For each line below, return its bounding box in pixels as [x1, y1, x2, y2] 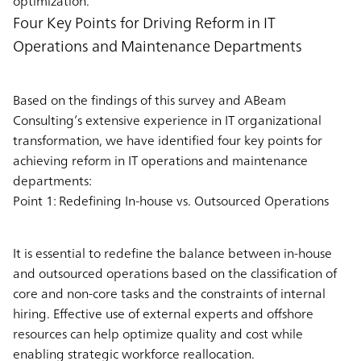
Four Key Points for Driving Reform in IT [13, 8, 276, 36]
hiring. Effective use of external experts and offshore [13, 301, 313, 325]
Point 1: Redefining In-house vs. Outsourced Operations [13, 189, 329, 212]
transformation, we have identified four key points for [13, 128, 322, 151]
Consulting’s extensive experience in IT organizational [13, 108, 322, 131]
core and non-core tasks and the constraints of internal [13, 281, 326, 305]
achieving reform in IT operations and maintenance [13, 148, 308, 172]
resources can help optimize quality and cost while [13, 322, 303, 345]
